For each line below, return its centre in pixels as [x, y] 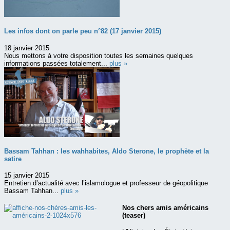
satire [13, 159]
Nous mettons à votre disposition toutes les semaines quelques [99, 55]
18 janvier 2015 [27, 48]
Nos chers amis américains [165, 207]
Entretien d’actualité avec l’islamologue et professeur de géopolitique [106, 183]
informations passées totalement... [57, 63]
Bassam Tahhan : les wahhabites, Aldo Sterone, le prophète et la [107, 151]
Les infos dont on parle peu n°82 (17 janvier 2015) [83, 31]
